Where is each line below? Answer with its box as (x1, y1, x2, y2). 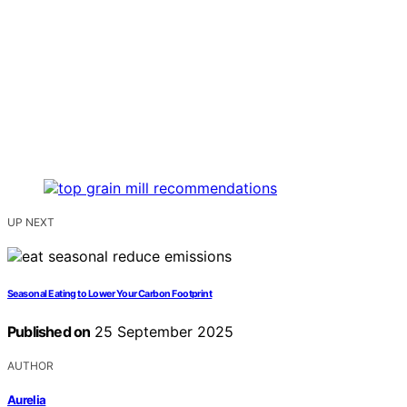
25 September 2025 (90, 322, 234, 341)
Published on (7, 322, 91, 341)
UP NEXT (7, 214, 55, 229)
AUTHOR (7, 358, 54, 372)
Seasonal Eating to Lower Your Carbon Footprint (7, 287, 213, 300)
